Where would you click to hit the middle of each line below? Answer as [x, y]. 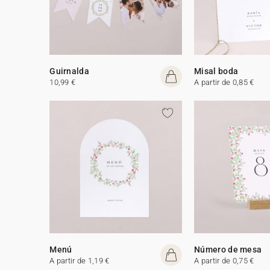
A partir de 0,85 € [224, 82]
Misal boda [216, 71]
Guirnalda [69, 71]
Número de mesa [228, 249]
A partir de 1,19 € [80, 260]
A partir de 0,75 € [224, 260]
